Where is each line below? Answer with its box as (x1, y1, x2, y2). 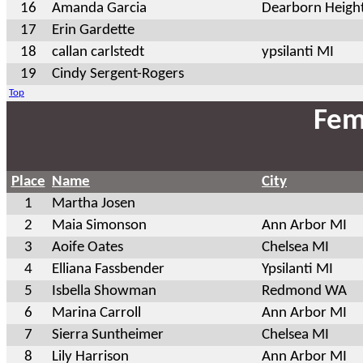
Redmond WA (262, 283, 347, 299)
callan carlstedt (52, 44, 144, 60)
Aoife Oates (52, 239, 123, 255)
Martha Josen (52, 195, 135, 211)
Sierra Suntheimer (52, 327, 164, 343)
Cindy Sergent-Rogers (52, 66, 184, 82)
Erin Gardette (52, 22, 135, 38)
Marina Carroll (52, 305, 141, 321)
